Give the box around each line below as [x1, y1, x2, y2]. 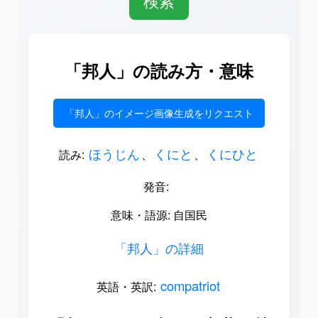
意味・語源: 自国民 [111, 207, 207, 224]
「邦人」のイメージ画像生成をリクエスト [65, 106, 253, 121]
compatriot [160, 276, 220, 295]
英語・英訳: [97, 278, 159, 295]
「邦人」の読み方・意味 [65, 58, 253, 83]
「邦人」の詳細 [114, 238, 204, 258]
